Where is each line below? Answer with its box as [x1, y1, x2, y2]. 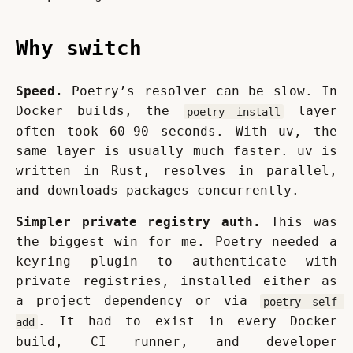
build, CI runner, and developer [16, 334, 337, 350]
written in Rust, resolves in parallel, [16, 163, 337, 179]
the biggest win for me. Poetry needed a [16, 234, 337, 250]
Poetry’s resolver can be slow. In [63, 84, 337, 99]
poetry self [263, 295, 337, 308]
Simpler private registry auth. [16, 214, 261, 230]
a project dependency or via [16, 293, 260, 309]
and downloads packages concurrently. [16, 183, 299, 199]
